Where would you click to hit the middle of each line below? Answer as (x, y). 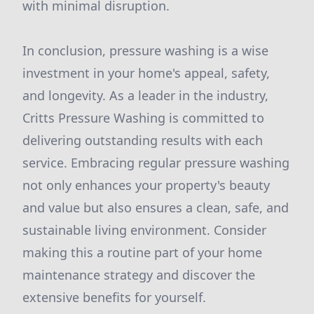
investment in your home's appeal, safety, (146, 73)
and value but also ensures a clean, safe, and (156, 207)
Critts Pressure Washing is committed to (143, 118)
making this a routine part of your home (142, 252)
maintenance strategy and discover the (139, 275)
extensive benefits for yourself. (114, 297)
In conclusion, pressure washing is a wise (145, 50)
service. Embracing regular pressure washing (156, 163)
